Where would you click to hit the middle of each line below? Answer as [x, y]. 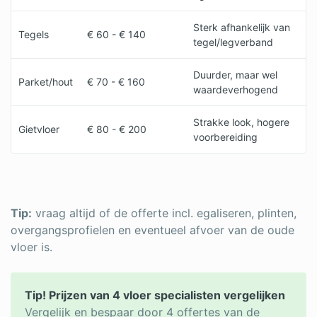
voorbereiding [225, 137]
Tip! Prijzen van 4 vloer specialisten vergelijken [155, 295]
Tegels [34, 34]
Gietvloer [39, 129]
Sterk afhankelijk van [242, 27]
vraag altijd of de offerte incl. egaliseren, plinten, [164, 213]
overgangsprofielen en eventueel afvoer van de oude [152, 230]
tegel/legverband [233, 42]
